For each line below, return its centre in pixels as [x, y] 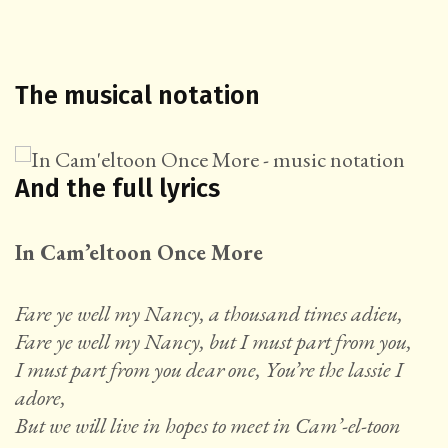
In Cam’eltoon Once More [139, 253]
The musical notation [137, 96]
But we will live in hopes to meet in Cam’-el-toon [208, 426]
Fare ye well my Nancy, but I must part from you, [213, 342]
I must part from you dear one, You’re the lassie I [209, 370]
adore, [40, 398]
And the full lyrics [117, 189]
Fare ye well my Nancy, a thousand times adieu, [209, 314]
